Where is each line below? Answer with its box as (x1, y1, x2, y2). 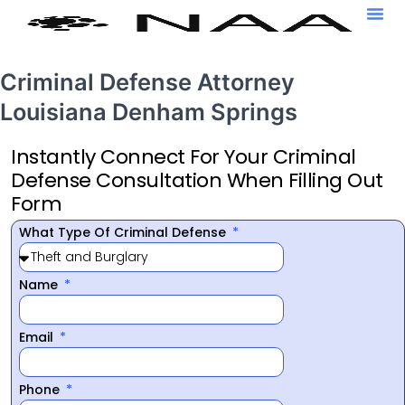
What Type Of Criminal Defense (19, 222, 230, 241)
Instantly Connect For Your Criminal (11, 142, 356, 171)
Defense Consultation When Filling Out (11, 165, 383, 194)
